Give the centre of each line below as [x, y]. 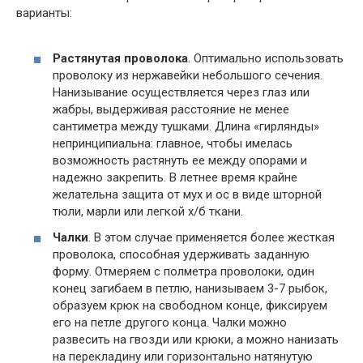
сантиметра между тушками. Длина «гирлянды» [186, 127]
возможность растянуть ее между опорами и [180, 161]
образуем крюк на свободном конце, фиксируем [190, 305]
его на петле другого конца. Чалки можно [170, 322]
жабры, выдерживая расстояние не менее [171, 110]
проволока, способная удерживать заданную [181, 254]
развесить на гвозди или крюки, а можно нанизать [196, 339]
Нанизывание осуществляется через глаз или [181, 93]
